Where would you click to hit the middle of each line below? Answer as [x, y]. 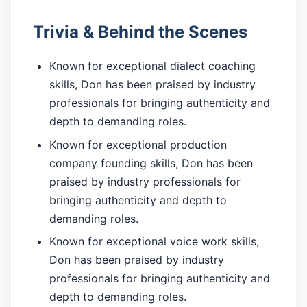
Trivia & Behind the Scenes [140, 32]
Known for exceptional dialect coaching [152, 66]
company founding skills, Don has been [151, 163]
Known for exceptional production [138, 144]
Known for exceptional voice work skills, [154, 242]
